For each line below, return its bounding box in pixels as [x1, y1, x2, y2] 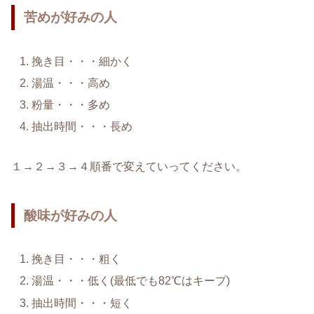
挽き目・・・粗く [32, 253, 122, 266]
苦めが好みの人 [24, 9, 118, 25]
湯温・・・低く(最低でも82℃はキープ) [32, 275, 231, 287]
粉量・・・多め [32, 98, 111, 111]
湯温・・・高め [32, 76, 111, 89]
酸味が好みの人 [24, 207, 118, 223]
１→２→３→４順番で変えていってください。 [11, 160, 247, 172]
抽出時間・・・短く [32, 296, 133, 309]
